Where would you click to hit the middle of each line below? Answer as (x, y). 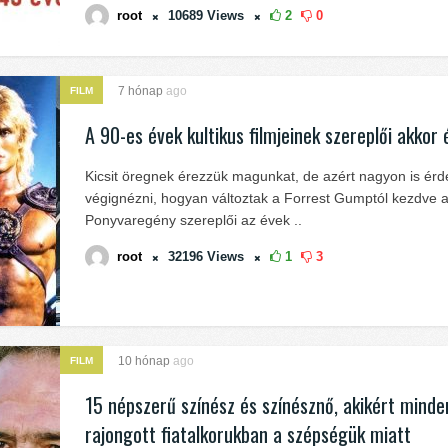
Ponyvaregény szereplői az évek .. (193, 220)
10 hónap (145, 361)
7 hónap (142, 91)
